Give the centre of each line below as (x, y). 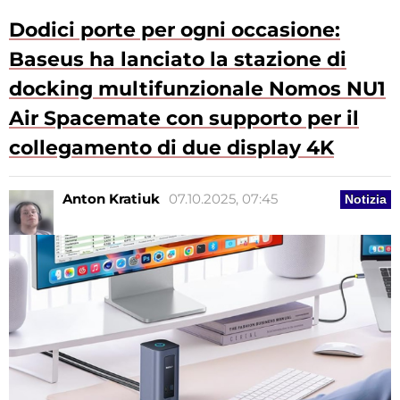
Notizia (366, 199)
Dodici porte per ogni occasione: (175, 29)
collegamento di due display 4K (171, 147)
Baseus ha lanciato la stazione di (178, 59)
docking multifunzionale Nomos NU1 (197, 88)
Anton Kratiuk (111, 198)
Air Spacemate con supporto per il (184, 118)
